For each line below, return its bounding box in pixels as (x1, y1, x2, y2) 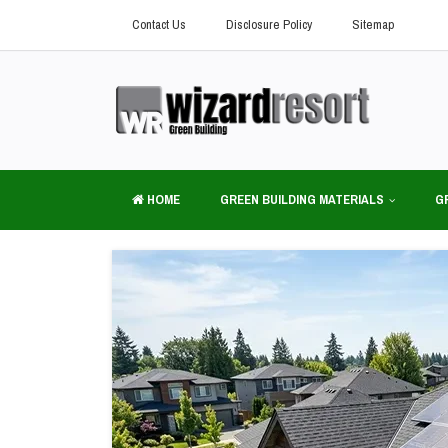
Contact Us (132, 16, 186, 33)
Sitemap (352, 16, 394, 33)
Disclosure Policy (226, 16, 312, 33)
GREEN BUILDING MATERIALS (220, 191, 384, 208)
